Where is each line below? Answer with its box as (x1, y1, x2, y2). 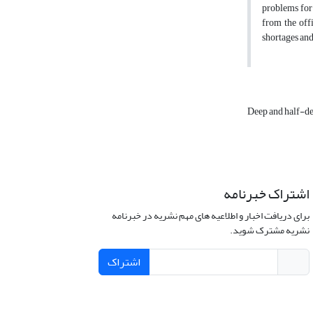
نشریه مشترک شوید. (229, 221, 310, 240)
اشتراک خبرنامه (223, 180, 310, 208)
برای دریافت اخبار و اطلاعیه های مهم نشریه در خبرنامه (111, 206, 310, 226)
